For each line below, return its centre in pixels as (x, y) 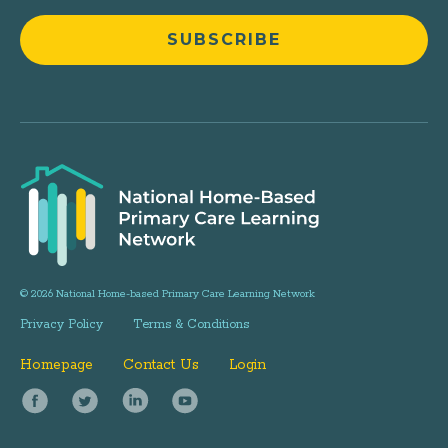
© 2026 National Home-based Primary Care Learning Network (167, 293)
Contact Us (161, 364)
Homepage (56, 364)
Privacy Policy (61, 324)
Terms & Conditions (191, 324)
